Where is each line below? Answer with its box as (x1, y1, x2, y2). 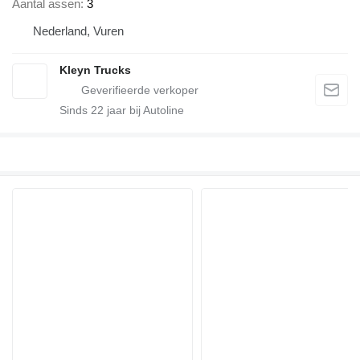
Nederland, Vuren (33, 23, 124, 38)
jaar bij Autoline (104, 103, 184, 117)
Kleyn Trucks (59, 63, 131, 76)
